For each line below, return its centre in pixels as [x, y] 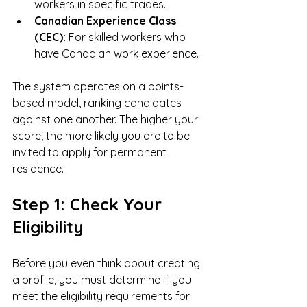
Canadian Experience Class [107, 20]
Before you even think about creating [108, 263]
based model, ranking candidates [98, 102]
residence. [38, 168]
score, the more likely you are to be [102, 135]
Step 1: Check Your [89, 204]
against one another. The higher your [107, 119]
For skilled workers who [127, 37]
